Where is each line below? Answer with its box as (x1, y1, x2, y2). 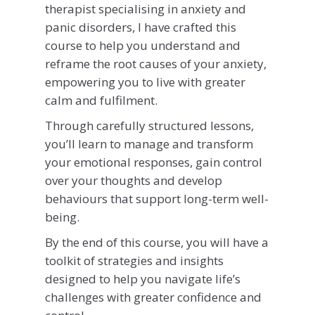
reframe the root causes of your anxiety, (45, 55, 266, 72)
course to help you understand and (45, 37, 240, 53)
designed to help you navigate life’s (45, 270, 240, 287)
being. (45, 208, 79, 225)
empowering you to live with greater (45, 73, 245, 90)
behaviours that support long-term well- (45, 190, 269, 207)
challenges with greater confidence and (45, 288, 262, 305)
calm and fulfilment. (45, 91, 157, 108)
